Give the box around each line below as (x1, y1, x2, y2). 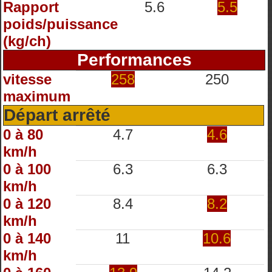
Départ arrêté (4, 106, 110, 124)
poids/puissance (3, 16, 118, 32)
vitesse (3, 71, 52, 87)
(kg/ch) (3, 33, 51, 49)
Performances (76, 50, 192, 69)
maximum (3, 88, 70, 104)
